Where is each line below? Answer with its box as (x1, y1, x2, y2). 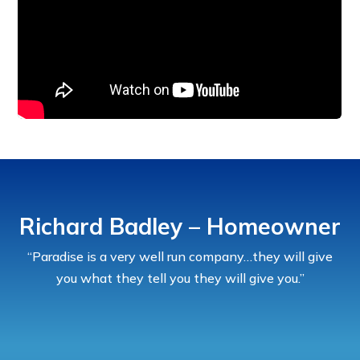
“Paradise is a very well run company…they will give (27, 247, 333, 264)
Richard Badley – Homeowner (19, 211, 341, 240)
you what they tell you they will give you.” (55, 269, 305, 286)
